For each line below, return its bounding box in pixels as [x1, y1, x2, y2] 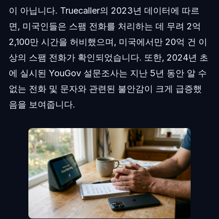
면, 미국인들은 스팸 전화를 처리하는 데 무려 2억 [8, 21, 201, 32]
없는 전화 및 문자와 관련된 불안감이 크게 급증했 [8, 84, 202, 94]
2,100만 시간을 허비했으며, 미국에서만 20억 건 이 [8, 37, 207, 47]
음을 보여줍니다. [8, 99, 75, 110]
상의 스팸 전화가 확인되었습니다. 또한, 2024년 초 [8, 52, 208, 63]
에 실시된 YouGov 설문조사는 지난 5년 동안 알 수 [8, 68, 207, 79]
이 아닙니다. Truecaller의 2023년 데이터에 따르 [8, 5, 199, 16]
